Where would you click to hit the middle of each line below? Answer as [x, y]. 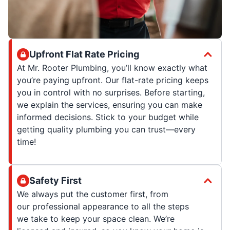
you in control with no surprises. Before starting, [111, 92]
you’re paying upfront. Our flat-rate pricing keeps [113, 80]
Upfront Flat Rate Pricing [84, 54]
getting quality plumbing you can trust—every [106, 129]
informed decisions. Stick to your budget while [108, 117]
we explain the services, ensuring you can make [110, 104]
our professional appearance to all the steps [103, 206]
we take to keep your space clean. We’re [96, 218]
